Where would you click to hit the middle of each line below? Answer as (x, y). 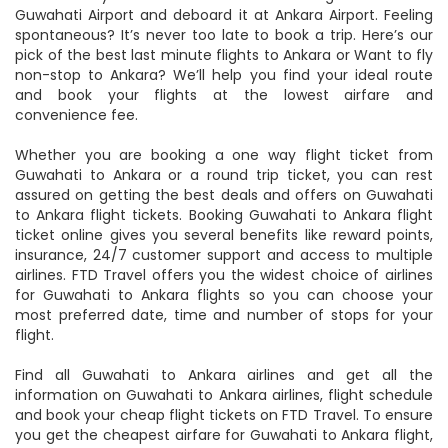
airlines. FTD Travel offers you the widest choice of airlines (224, 275)
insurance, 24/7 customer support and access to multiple (224, 255)
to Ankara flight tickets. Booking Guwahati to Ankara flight (224, 215)
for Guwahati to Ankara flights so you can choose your (224, 295)
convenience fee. (76, 115)
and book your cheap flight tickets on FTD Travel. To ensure (224, 415)
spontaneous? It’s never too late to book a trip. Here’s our (224, 35)
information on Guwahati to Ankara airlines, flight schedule (224, 395)
